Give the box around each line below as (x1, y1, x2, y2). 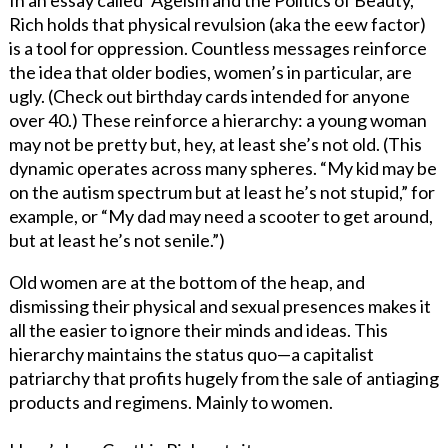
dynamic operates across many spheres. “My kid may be (8, 156, 437, 179)
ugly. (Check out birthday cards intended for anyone (8, 84, 410, 107)
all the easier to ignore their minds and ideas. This (8, 318, 388, 341)
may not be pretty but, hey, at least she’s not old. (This (8, 132, 422, 155)
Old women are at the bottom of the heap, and (8, 270, 365, 293)
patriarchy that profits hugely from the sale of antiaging (8, 366, 439, 389)
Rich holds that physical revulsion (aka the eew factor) (8, 12, 426, 35)
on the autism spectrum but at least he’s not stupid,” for (8, 180, 435, 203)
